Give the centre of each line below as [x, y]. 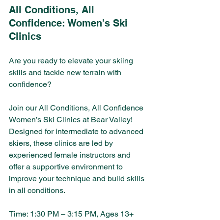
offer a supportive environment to [67, 167]
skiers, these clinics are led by [62, 143]
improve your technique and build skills [78, 179]
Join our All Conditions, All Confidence [77, 108]
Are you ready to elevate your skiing [72, 61]
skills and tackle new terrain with [66, 73]
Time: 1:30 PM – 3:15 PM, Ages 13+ [72, 214]
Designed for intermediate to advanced [77, 132]
